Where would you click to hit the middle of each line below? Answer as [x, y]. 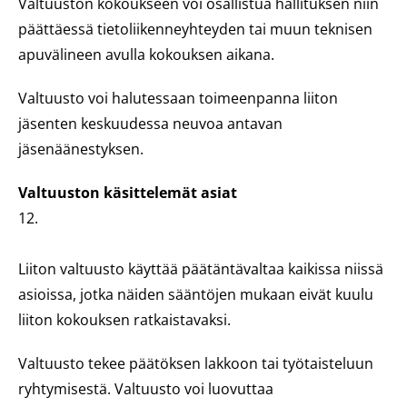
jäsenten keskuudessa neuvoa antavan [150, 124]
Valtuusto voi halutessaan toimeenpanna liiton [178, 98]
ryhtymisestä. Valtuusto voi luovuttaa [146, 389]
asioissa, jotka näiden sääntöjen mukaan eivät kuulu [196, 294]
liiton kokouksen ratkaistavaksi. [124, 320]
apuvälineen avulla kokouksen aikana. [146, 55]
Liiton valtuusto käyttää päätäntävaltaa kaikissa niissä [201, 269]
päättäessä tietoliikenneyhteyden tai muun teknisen [195, 29]
